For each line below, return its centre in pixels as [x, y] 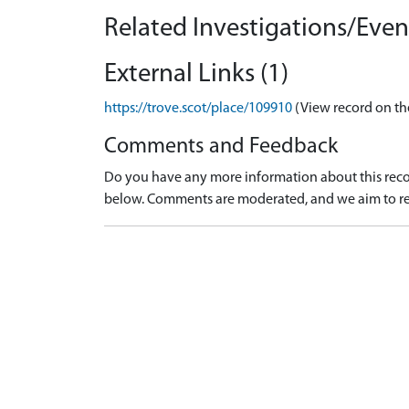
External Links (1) [196, 74]
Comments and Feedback [221, 147]
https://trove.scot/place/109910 [198, 109]
